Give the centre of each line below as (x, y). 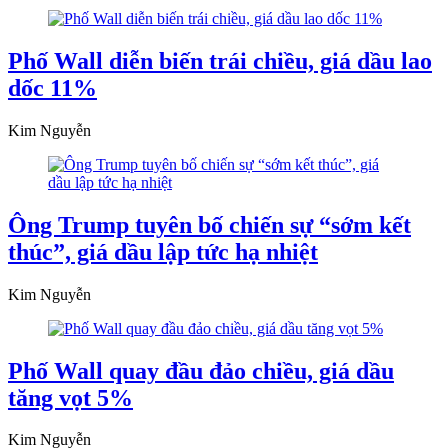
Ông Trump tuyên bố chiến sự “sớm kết (209, 224)
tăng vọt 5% (70, 397)
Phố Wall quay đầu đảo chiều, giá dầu (201, 370)
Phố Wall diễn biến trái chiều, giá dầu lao (220, 60)
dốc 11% (52, 87)
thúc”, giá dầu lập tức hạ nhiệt (163, 251)
